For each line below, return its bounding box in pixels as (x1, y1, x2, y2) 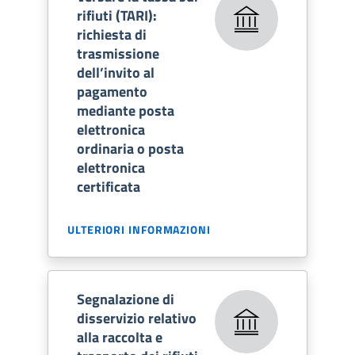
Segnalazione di (77, 288, 174, 310)
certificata (77, 175, 140, 197)
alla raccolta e (77, 326, 162, 348)
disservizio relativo (77, 307, 197, 329)
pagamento (77, 80, 147, 102)
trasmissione (77, 42, 159, 64)
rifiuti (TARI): (77, 4, 157, 26)
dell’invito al (77, 61, 155, 83)
